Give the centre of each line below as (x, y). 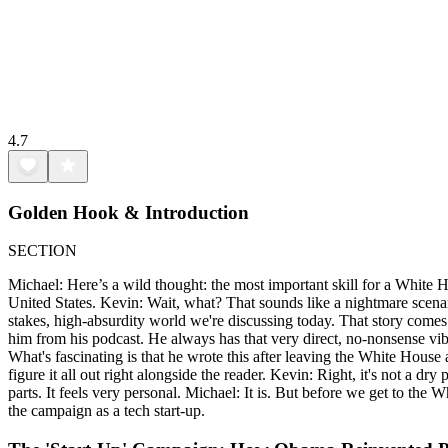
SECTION (42, 251)
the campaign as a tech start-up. (106, 411)
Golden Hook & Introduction (128, 212)
